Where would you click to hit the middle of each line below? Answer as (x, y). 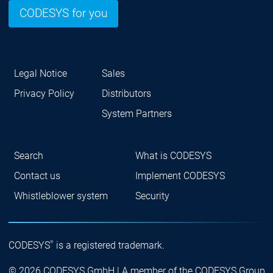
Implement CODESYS (180, 176)
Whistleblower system (61, 196)
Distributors (126, 94)
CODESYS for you (63, 14)
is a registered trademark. (109, 245)
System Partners (136, 114)
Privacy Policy (44, 94)
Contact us (37, 176)
